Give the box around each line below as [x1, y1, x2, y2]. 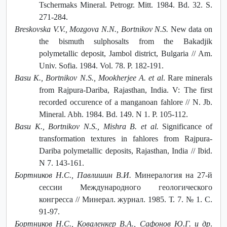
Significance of [158, 122, 213, 131]
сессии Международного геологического [39, 182, 212, 192]
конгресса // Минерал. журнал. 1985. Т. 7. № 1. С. [39, 195, 212, 204]
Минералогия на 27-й [135, 170, 212, 179]
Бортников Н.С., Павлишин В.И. [15, 170, 135, 179]
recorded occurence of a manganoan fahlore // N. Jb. [39, 97, 212, 106]
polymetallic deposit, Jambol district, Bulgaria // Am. [39, 49, 212, 58]
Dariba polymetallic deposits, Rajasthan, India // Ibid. [39, 146, 212, 155]
